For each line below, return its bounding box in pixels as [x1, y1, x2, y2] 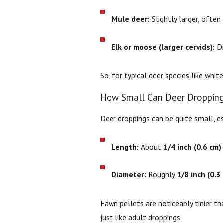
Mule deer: [111, 14, 150, 24]
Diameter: [111, 169, 147, 180]
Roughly [146, 169, 177, 180]
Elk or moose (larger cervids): [111, 41, 215, 52]
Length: [111, 142, 139, 152]
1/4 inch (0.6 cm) [163, 142, 222, 152]
